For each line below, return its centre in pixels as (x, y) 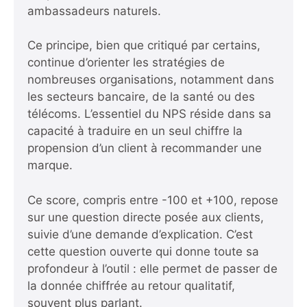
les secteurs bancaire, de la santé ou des (141, 97)
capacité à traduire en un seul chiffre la (135, 131)
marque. (50, 165)
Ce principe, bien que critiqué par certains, (144, 45)
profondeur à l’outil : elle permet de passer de (152, 268)
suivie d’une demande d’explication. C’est (140, 234)
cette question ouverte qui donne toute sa (143, 251)
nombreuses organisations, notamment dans (151, 79)
